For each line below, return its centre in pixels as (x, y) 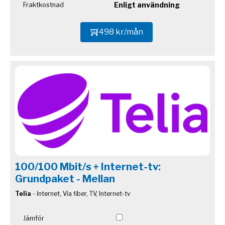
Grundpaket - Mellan (65, 179)
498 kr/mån (121, 32)
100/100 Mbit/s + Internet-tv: (88, 166)
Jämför (34, 218)
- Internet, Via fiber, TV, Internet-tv (81, 193)
